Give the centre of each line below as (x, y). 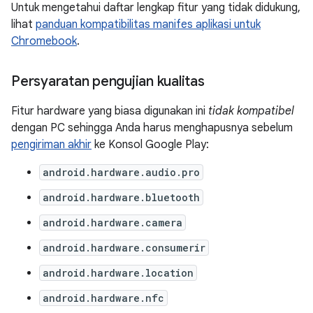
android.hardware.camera (112, 223)
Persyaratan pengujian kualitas (108, 81)
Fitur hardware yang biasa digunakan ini (110, 111)
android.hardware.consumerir (124, 248)
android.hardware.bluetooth (121, 197)
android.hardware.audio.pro (121, 172)
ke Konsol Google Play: (150, 145)
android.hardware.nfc (103, 298)
